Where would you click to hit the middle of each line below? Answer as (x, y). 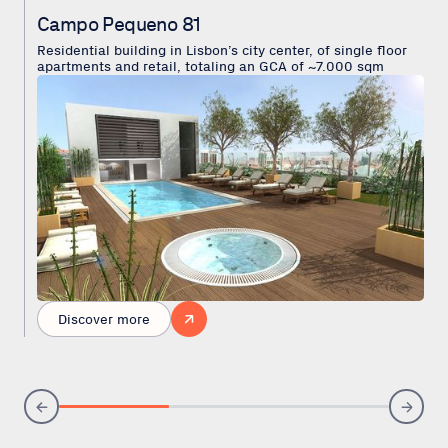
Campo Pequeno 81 (119, 24)
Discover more (104, 319)
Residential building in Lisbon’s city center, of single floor (222, 50)
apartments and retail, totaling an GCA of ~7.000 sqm (210, 66)
